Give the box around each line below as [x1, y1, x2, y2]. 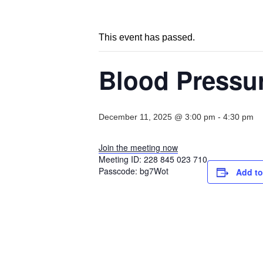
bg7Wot [140, 165, 168, 177]
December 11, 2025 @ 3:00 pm [99, 112, 215, 122]
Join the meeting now [99, 141, 178, 154]
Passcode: [99, 165, 140, 177]
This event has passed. [99, 32, 195, 43]
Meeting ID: [99, 153, 144, 166]
